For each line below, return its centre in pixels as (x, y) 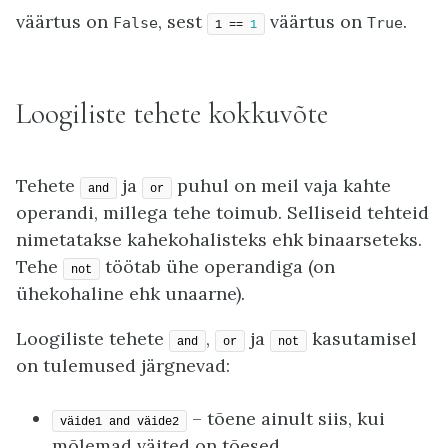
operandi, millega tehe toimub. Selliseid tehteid (222, 213)
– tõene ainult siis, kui (286, 418)
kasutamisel (362, 339)
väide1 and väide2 (119, 421)
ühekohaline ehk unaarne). (130, 294)
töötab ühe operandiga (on (217, 267)
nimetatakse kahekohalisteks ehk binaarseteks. (219, 240)
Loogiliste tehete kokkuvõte (172, 114)
